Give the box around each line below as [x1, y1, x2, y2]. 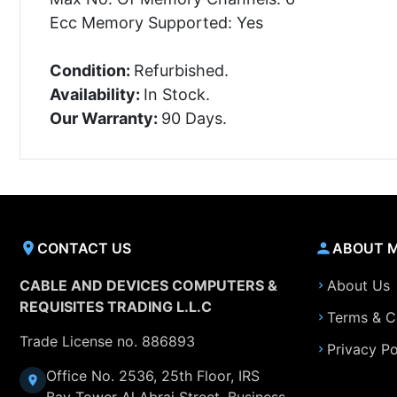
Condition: [49, 60, 134, 80]
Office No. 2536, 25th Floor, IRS [46, 367, 260, 385]
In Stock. [143, 84, 210, 104]
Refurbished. [133, 60, 229, 80]
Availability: [49, 84, 144, 104]
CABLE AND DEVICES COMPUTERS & [19, 276, 277, 294]
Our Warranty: [49, 108, 161, 128]
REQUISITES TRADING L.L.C [19, 298, 212, 315]
